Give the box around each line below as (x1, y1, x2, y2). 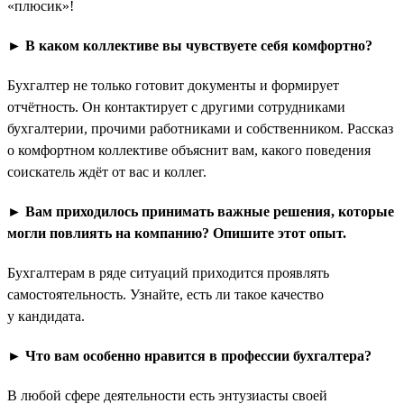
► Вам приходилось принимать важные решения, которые (7, 203, 394, 219)
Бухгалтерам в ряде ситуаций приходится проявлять (7, 264, 329, 280)
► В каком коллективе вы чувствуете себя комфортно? (7, 37, 372, 53)
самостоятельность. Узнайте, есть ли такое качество (7, 286, 324, 302)
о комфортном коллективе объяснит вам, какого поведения (7, 142, 371, 158)
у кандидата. (7, 308, 85, 324)
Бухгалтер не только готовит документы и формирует (7, 77, 339, 93)
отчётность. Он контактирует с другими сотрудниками (7, 98, 345, 115)
